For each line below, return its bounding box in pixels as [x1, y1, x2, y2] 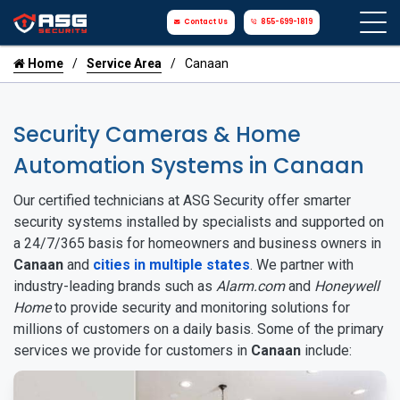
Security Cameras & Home [13, 120, 301, 149]
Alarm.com [216, 278, 285, 295]
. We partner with [250, 256, 354, 273]
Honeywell [314, 278, 379, 295]
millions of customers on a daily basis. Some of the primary [13, 321, 384, 337]
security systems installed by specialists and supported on [13, 213, 384, 230]
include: [301, 342, 352, 359]
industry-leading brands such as [13, 278, 216, 295]
